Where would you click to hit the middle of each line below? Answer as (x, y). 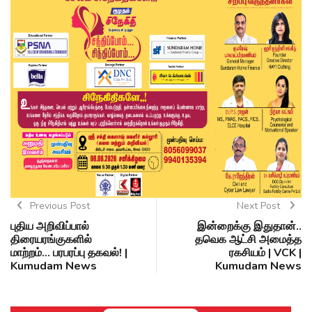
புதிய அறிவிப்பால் (50, 227)
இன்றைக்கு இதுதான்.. (249, 227)
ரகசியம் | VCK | (265, 253)
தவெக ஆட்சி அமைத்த (248, 240)
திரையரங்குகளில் (51, 240)
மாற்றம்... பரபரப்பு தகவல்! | (69, 253)
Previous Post (60, 206)
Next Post (259, 206)
